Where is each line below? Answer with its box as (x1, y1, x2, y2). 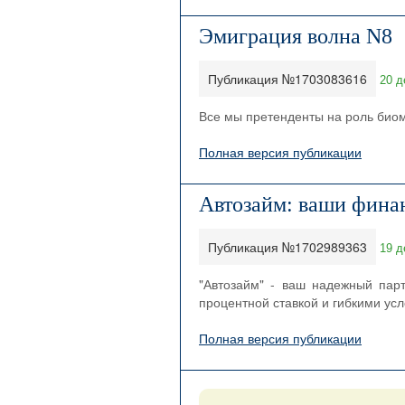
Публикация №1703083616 (208, 70, 367, 88)
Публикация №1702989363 (208, 238, 367, 256)
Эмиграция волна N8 (199, 24, 392, 48)
